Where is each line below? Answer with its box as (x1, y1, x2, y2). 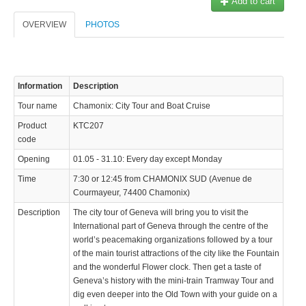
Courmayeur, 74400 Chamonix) (73, 187, 190, 197)
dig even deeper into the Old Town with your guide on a (73, 289, 277, 299)
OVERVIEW (23, 19, 66, 29)
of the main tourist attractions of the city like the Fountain (73, 248, 279, 258)
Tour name (18, 100, 57, 111)
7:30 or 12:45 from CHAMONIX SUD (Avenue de (73, 173, 252, 184)
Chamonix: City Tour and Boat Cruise (73, 100, 210, 111)
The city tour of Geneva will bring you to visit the (73, 207, 249, 217)
